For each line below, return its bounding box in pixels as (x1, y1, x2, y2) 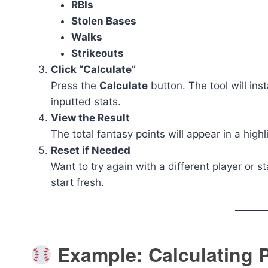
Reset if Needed (51, 144, 130, 157)
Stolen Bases (71, 15, 136, 28)
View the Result (51, 112, 130, 124)
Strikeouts (71, 47, 124, 60)
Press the (51, 80, 99, 92)
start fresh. (51, 176, 104, 189)
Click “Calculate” (51, 63, 136, 76)
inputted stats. (51, 96, 121, 108)
